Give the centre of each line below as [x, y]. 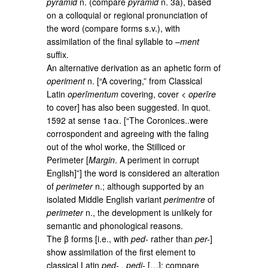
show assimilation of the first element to [121, 252]
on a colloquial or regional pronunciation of [127, 15]
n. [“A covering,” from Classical [144, 80]
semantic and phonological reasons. [115, 225]
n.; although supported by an [149, 186]
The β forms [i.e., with [89, 238]
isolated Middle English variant [106, 199]
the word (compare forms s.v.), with [114, 28]
